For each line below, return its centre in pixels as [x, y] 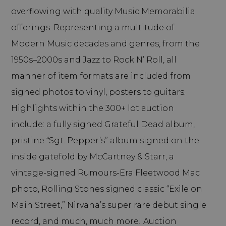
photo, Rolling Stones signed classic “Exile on [106, 189]
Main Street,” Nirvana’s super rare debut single [108, 205]
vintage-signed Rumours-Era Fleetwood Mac [105, 173]
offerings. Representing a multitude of [93, 27]
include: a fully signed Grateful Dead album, [103, 124]
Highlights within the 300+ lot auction [92, 108]
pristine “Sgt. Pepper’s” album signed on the [105, 140]
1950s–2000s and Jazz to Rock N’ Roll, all [94, 60]
